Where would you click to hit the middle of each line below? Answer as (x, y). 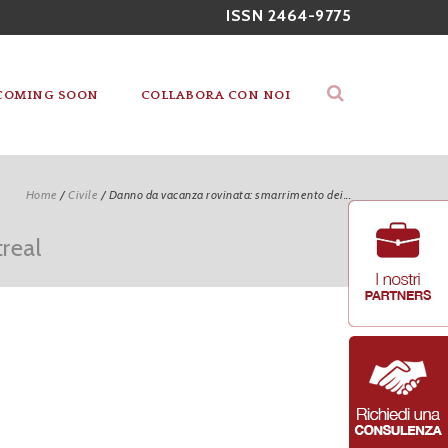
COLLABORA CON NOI (215, 95)
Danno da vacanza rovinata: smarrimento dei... (229, 194)
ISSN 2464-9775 (288, 15)
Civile (83, 194)
